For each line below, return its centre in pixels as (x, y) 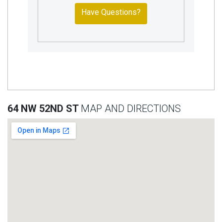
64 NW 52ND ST (44, 109)
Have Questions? (111, 12)
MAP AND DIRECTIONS (131, 109)
